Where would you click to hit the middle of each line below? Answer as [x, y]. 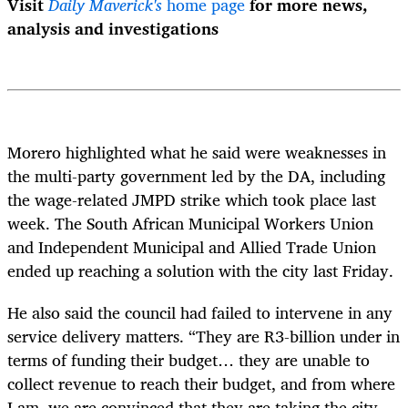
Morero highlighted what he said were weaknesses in [197, 152]
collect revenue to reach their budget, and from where [201, 384]
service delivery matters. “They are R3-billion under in [204, 337]
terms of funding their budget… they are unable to [189, 360]
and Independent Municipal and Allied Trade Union [192, 246]
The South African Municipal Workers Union [214, 223]
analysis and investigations [113, 28]
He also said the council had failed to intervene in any [200, 313]
